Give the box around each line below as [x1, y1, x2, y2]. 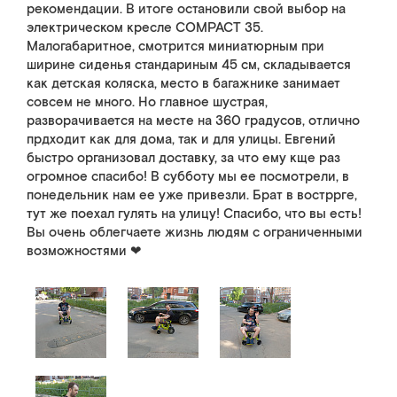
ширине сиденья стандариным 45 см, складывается [27, 57, 351, 74]
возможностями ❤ [27, 243, 142, 260]
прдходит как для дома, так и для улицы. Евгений [27, 131, 336, 148]
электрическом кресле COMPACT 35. [27, 19, 263, 36]
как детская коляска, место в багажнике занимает [27, 75, 340, 92]
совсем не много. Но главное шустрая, [27, 94, 268, 111]
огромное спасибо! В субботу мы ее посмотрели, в [27, 168, 349, 185]
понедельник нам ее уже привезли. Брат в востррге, [27, 187, 357, 204]
